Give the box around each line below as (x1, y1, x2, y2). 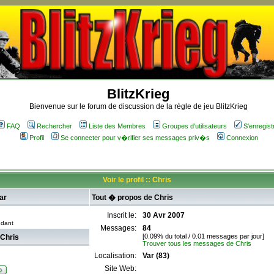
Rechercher (36, 122, 72, 130)
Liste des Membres (88, 122, 146, 130)
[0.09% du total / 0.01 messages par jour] (143, 232, 264, 240)
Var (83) (143, 251, 169, 260)
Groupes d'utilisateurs (161, 122, 227, 130)
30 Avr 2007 (143, 211, 185, 220)
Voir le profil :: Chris (103, 176, 171, 184)
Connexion (226, 134, 258, 141)
